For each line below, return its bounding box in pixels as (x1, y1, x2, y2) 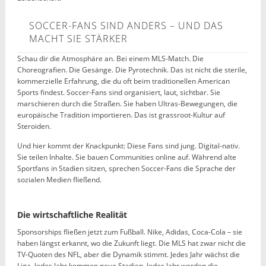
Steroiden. (17, 121, 51, 131)
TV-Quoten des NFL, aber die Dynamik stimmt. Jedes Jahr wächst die (17, 249, 240, 259)
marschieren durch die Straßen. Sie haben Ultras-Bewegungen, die (17, 99, 237, 109)
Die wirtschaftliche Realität (17, 209, 127, 220)
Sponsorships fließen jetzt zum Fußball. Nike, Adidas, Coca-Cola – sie (17, 227, 242, 237)
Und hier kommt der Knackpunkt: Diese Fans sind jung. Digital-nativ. (17, 141, 240, 151)
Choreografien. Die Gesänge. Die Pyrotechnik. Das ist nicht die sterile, (17, 65, 247, 75)
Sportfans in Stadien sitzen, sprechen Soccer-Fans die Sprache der (17, 163, 236, 173)
